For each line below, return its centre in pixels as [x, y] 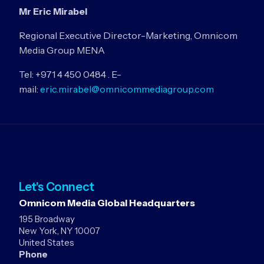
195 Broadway [47, 219]
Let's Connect [57, 187]
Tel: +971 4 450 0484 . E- [70, 74]
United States [47, 242]
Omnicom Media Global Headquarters [107, 203]
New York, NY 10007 [60, 231]
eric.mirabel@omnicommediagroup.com [127, 89]
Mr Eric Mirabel [103, 11]
